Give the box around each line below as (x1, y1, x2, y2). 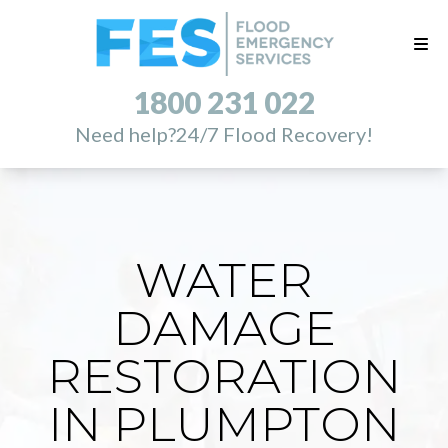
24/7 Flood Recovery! (176, 122, 373, 147)
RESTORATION (47, 347, 401, 405)
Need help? (75, 122, 176, 147)
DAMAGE (112, 299, 336, 357)
